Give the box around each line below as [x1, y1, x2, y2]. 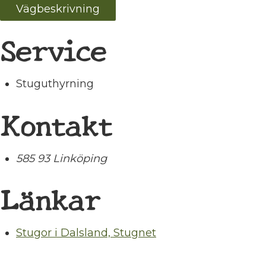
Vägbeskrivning [16, 2, 100, 15]
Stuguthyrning [16, 77, 94, 90]
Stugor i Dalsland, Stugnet [16, 226, 156, 240]
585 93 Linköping [16, 151, 107, 165]
